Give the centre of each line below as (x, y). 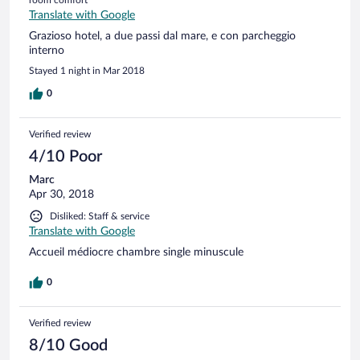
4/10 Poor (65, 156)
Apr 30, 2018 (61, 194)
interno (47, 50)
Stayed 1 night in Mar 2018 (87, 70)
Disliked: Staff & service (100, 216)
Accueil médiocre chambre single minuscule (136, 252)
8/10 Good (68, 345)
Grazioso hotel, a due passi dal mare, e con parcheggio (162, 36)
